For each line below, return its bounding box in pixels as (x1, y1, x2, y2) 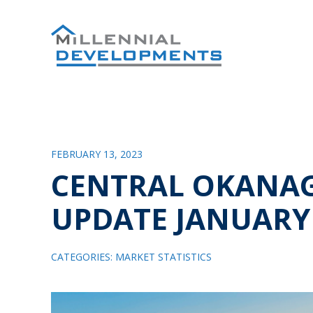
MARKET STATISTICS (115, 250, 212, 263)
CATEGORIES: (50, 250, 115, 263)
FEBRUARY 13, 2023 (50, 147, 143, 161)
